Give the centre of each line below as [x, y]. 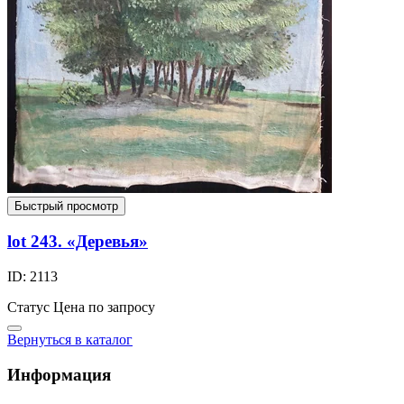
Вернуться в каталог [70, 340]
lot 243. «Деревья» [78, 242]
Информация [59, 374]
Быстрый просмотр [66, 206]
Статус [28, 308]
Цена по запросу [104, 308]
